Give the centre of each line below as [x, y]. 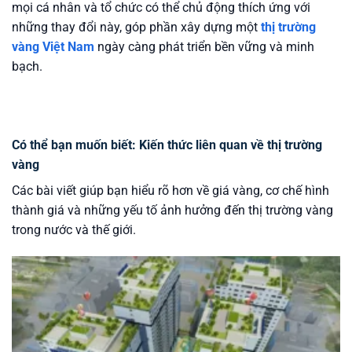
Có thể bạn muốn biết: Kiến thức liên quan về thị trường [167, 145]
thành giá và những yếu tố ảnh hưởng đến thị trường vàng [172, 210]
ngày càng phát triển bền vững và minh [204, 46]
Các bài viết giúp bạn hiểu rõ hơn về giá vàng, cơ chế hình [170, 190]
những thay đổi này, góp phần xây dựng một [136, 27]
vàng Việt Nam [53, 46]
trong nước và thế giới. [74, 229]
